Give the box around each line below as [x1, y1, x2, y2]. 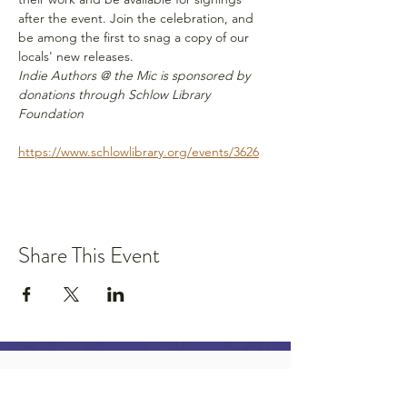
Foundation [18, 104, 84, 122]
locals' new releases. [18, 47, 137, 65]
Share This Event [18, 239, 160, 271]
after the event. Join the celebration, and [18, 9, 257, 26]
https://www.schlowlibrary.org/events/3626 [18, 143, 259, 160]
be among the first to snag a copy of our [18, 28, 253, 45]
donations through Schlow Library [18, 85, 213, 103]
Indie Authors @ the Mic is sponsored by [18, 66, 253, 84]
